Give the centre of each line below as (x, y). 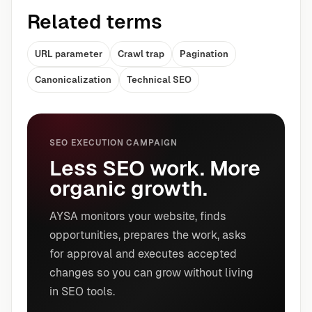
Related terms (95, 22)
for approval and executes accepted (143, 254)
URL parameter (69, 54)
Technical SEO (159, 80)
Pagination (204, 54)
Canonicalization (73, 80)
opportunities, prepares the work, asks (148, 235)
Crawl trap (141, 54)
